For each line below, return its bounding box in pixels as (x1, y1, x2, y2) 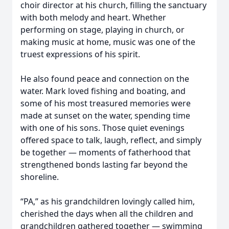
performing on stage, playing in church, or (20, 24, 185, 35)
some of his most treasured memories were (20, 98, 191, 109)
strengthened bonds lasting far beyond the (20, 159, 188, 170)
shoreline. (20, 171, 59, 182)
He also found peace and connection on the (20, 73, 189, 84)
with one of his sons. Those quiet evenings (20, 122, 185, 133)
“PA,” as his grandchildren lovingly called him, (20, 196, 195, 207)
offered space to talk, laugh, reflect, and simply (20, 134, 201, 146)
